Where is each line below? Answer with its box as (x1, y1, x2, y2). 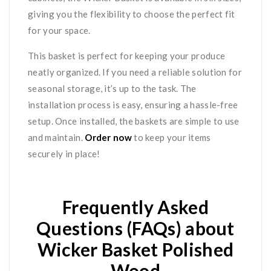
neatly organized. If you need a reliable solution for (28, 67, 242, 77)
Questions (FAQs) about (36, 217, 235, 239)
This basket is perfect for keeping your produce (28, 50, 226, 61)
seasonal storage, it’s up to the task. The (28, 83, 197, 94)
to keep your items (131, 132, 211, 143)
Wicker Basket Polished (37, 238, 234, 260)
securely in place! (28, 148, 100, 159)
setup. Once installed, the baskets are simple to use (28, 116, 240, 126)
